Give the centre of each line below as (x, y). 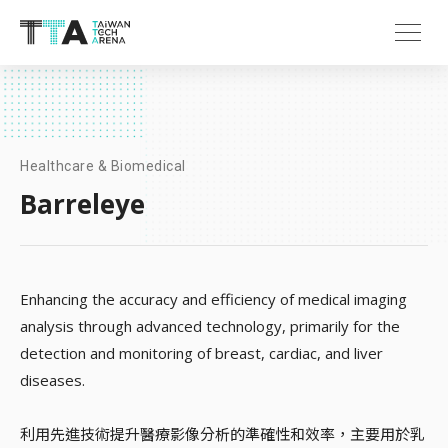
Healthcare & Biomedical (103, 166)
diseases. (52, 380)
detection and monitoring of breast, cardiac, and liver (201, 353)
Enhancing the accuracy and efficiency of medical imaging (213, 299)
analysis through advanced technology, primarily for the (210, 326)
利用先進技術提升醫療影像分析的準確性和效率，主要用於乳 (222, 434)
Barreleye (82, 204)
